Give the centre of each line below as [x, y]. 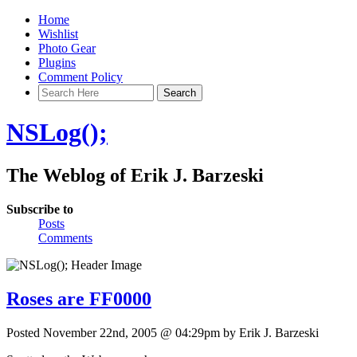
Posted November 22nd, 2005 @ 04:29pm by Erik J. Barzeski [163, 332]
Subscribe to [40, 209]
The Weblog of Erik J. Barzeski [135, 175]
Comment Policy [80, 77]
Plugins [57, 63]
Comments [65, 237]
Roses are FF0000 [79, 298]
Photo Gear [67, 48]
